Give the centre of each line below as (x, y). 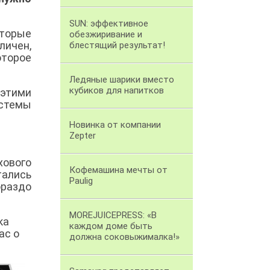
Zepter (83, 136)
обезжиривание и (106, 35)
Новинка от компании (115, 125)
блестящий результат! (117, 46)
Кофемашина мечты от (118, 170)
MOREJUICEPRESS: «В (113, 215)
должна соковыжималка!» (124, 237)
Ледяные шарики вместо (122, 80)
